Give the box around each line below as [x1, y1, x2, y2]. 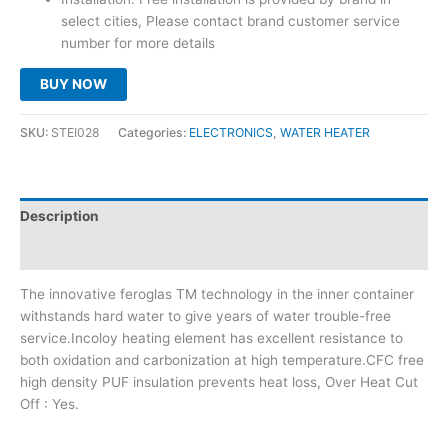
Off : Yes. [20, 396, 79, 413]
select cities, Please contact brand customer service [61, 13, 401, 30]
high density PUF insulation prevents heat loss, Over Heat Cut [20, 374, 418, 391]
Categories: [118, 124, 189, 140]
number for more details [61, 35, 216, 52]
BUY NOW [40, 75, 107, 92]
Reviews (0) [20, 243, 101, 260]
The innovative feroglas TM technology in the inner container [20, 286, 414, 303]
